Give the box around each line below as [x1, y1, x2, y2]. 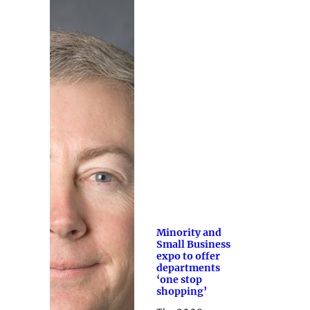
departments [156, 262, 220, 275]
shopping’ [156, 285, 207, 298]
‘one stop [156, 273, 202, 286]
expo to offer [156, 250, 220, 263]
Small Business [156, 238, 230, 251]
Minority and [156, 226, 221, 239]
